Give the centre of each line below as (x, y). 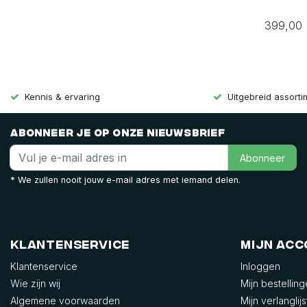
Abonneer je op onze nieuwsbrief (118, 133)
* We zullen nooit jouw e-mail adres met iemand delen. (125, 180)
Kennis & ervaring (62, 97)
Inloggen (260, 267)
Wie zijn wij (35, 284)
